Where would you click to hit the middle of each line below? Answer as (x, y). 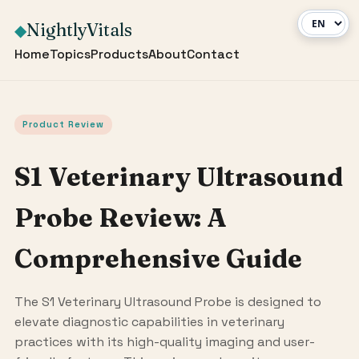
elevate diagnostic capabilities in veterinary (149, 321)
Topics (70, 54)
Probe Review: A (120, 217)
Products (119, 54)
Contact (213, 54)
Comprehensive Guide (158, 258)
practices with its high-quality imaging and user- (164, 341)
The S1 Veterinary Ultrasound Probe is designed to (167, 301)
